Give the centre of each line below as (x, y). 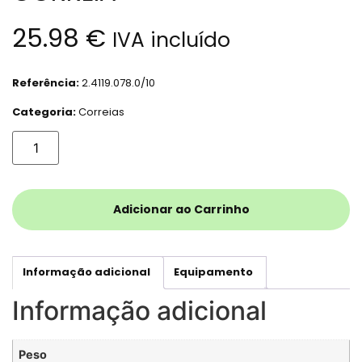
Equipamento (213, 272)
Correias (101, 112)
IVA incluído (171, 40)
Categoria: (45, 112)
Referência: (47, 82)
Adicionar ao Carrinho (181, 209)
